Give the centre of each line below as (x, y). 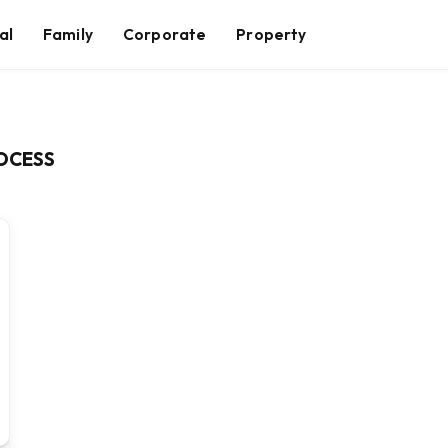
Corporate (164, 34)
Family (67, 34)
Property (271, 34)
